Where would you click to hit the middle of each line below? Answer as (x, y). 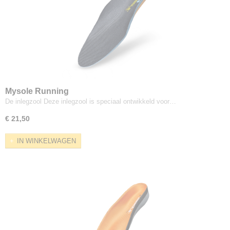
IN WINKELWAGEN (46, 141)
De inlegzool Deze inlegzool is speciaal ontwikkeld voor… (91, 101)
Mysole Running (37, 91)
